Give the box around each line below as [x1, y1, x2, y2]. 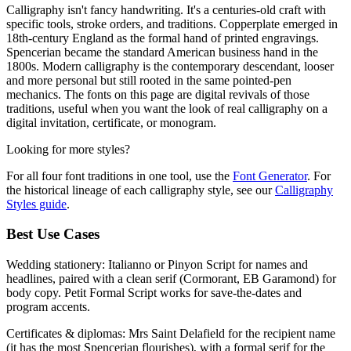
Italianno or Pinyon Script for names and [108, 258, 308, 272]
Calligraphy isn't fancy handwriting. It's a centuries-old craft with [6, 2, 326, 16]
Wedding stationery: [6, 258, 105, 272]
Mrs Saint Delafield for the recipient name [128, 327, 335, 341]
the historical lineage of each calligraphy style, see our [6, 183, 272, 197]
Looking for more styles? [6, 142, 130, 156]
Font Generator [233, 168, 307, 183]
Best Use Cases [6, 226, 100, 243]
